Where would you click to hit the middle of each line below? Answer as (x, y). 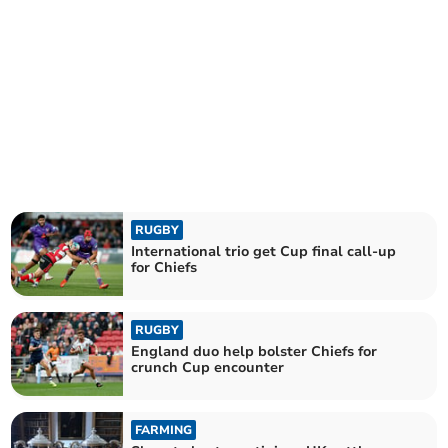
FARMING (164, 430)
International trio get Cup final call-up (264, 251)
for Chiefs (164, 267)
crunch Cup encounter (208, 367)
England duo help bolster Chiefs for (254, 351)
